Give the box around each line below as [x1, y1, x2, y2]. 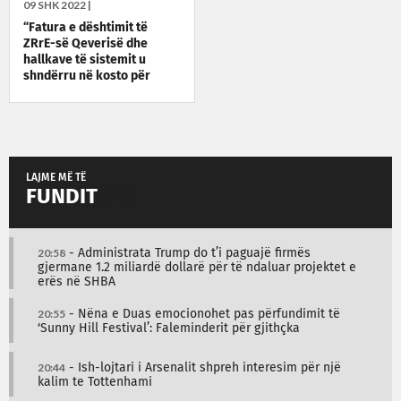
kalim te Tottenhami [38, 376, 152, 389]
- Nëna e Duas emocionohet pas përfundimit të [65, 308, 340, 321]
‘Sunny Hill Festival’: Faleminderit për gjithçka [38, 322, 300, 336]
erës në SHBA [38, 276, 115, 289]
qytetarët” [23, 86, 82, 99]
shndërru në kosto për [23, 70, 150, 83]
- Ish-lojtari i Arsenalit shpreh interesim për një [65, 362, 341, 375]
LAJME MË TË [26, 173, 86, 184]
